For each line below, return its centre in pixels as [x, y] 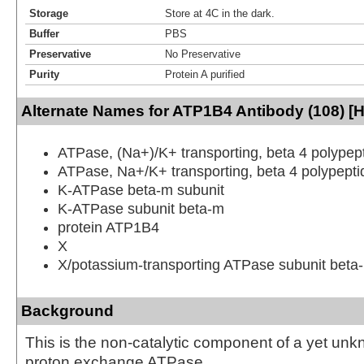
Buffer [44, 33]
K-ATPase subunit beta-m [141, 208]
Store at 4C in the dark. [220, 13]
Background [67, 310]
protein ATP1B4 [108, 227]
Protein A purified [205, 74]
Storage [49, 13]
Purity [44, 74]
